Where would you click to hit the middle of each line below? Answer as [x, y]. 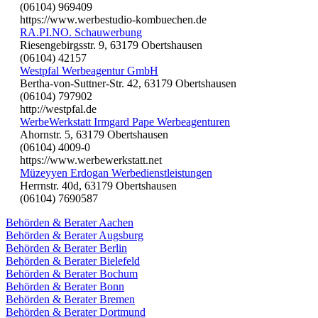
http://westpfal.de [58, 109]
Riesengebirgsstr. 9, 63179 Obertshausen [111, 45]
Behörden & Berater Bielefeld [73, 261]
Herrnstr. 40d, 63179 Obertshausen [98, 185]
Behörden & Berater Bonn [65, 286]
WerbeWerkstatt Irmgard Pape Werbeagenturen [125, 121]
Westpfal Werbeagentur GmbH [89, 70]
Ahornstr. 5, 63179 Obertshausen [94, 134]
